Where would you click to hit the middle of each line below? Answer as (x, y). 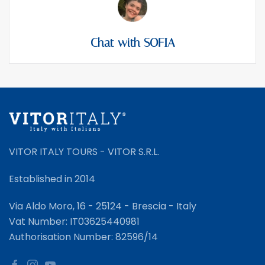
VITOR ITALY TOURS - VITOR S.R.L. (84, 152)
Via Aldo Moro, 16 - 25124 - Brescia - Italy (103, 206)
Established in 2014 (52, 179)
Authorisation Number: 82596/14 (83, 237)
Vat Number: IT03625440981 (74, 222)
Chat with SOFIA (132, 43)
